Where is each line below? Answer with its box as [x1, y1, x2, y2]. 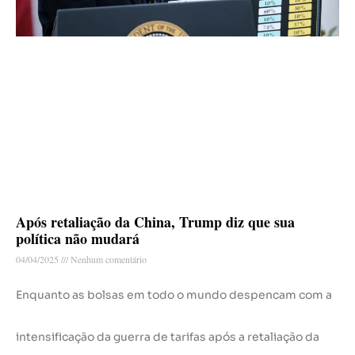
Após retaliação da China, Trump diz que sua [16, 211, 295, 232]
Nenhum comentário [68, 252, 147, 265]
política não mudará [16, 227, 139, 249]
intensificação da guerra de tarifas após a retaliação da [16, 329, 319, 344]
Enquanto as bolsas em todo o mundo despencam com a [16, 287, 332, 302]
